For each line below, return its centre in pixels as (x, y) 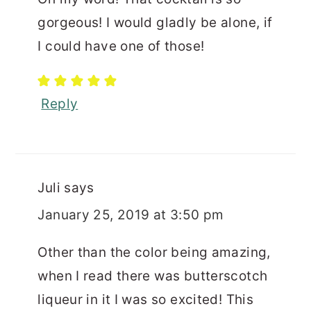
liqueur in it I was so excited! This (146, 299)
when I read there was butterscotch (153, 276)
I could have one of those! (121, 46)
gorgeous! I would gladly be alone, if (155, 22)
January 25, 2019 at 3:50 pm (131, 215)
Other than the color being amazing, (154, 252)
